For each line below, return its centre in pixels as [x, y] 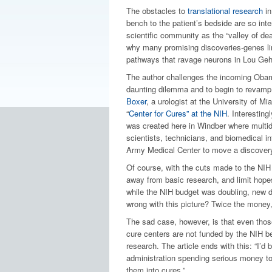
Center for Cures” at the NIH [178, 113]
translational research [225, 11]
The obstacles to [157, 11]
